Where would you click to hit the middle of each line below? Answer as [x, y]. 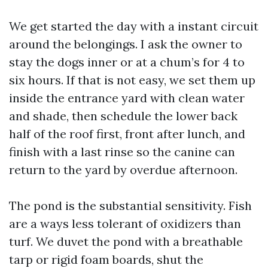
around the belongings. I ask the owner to [126, 44]
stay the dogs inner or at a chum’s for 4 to [127, 62]
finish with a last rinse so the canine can [122, 151]
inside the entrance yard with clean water [127, 98]
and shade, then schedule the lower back [123, 115]
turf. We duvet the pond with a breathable [126, 241]
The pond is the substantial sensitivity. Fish [130, 205]
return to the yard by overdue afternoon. [123, 169]
